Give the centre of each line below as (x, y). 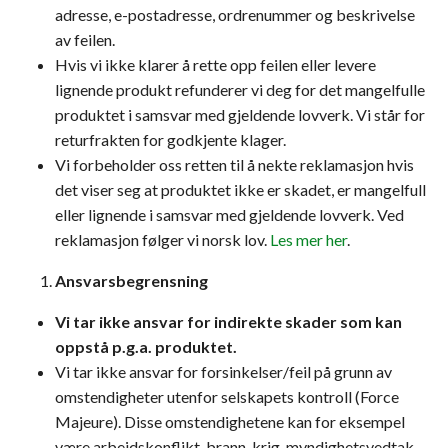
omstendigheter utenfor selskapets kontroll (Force (227, 396)
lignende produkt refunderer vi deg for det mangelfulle (240, 89)
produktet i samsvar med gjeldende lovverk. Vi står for (240, 114)
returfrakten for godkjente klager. (170, 139)
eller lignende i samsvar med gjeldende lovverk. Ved (229, 214)
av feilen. (85, 39)
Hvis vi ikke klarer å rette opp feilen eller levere (215, 64)
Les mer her (308, 239)
